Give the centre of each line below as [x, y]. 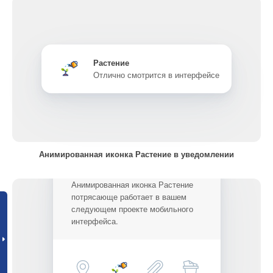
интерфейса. [94, 221]
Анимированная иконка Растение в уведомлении [136, 154]
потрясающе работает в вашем [129, 197]
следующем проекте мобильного [132, 209]
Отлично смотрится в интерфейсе [156, 75]
